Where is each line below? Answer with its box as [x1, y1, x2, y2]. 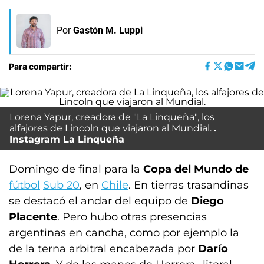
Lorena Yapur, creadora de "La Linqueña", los [9, 111, 214, 123]
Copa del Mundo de [140, 163, 249, 176]
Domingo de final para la [9, 163, 140, 176]
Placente [9, 210, 57, 223]
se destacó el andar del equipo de [9, 194, 191, 207]
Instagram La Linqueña [9, 134, 124, 145]
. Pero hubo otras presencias [57, 210, 207, 223]
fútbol [9, 179, 40, 192]
